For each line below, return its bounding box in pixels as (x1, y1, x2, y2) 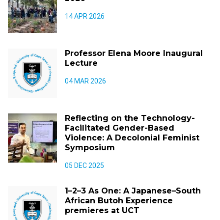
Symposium (65, 143, 115, 152)
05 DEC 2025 (65, 162, 104, 169)
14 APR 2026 (65, 12, 105, 20)
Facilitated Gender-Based (65, 123, 174, 133)
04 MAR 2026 (65, 77, 106, 85)
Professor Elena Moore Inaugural (65, 49, 203, 58)
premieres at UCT (65, 206, 139, 215)
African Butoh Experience (65, 196, 173, 205)
